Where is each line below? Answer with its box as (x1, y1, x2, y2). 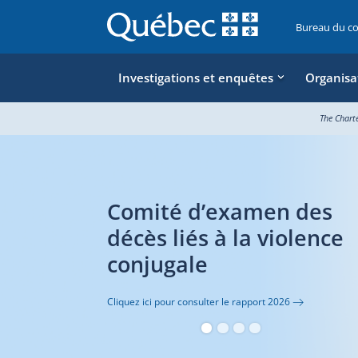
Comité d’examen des (66, 197, 292, 227)
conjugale (66, 249, 167, 280)
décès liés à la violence (66, 223, 303, 253)
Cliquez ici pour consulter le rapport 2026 (66, 295, 249, 308)
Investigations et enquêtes (117, 70, 273, 86)
